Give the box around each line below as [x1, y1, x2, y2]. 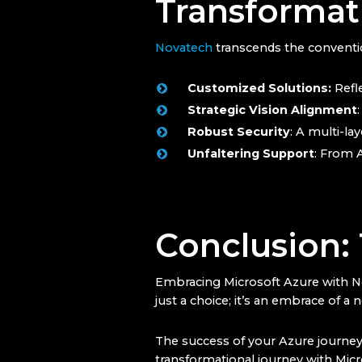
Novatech [155, 40, 213, 56]
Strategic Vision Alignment [187, 103, 357, 118]
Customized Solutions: [187, 81, 331, 96]
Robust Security [187, 124, 290, 140]
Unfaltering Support [187, 146, 314, 162]
